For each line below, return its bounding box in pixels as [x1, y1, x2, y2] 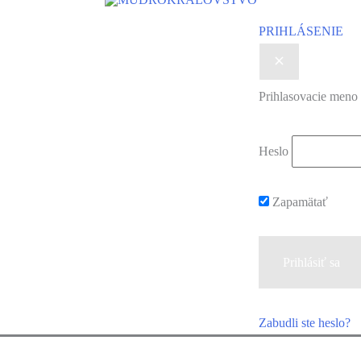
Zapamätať [269, 195, 328, 210]
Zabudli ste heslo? [259, 316, 351, 330]
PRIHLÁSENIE [259, 24, 343, 39]
